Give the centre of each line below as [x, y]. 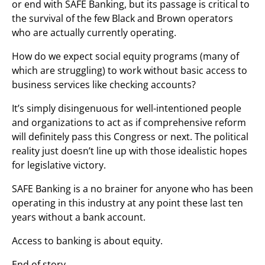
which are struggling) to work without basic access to [130, 70]
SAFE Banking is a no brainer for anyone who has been [132, 189]
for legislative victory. [59, 165]
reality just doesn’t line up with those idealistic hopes [130, 151]
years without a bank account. [79, 217]
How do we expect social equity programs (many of [125, 56]
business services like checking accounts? [104, 85]
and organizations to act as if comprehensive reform [129, 122]
